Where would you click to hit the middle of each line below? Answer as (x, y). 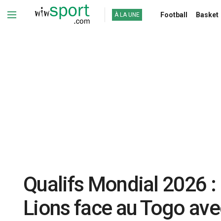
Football (174, 15)
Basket (207, 15)
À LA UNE (127, 15)
